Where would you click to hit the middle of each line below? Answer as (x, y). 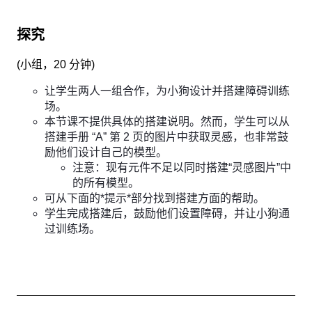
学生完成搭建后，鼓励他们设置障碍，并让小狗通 (167, 213)
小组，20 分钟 (56, 64)
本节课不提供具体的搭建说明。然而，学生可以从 (167, 122)
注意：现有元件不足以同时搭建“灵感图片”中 (182, 167)
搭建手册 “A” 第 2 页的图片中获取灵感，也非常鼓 (166, 137)
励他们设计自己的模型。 (106, 152)
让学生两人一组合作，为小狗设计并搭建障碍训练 (167, 91)
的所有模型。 (106, 183)
